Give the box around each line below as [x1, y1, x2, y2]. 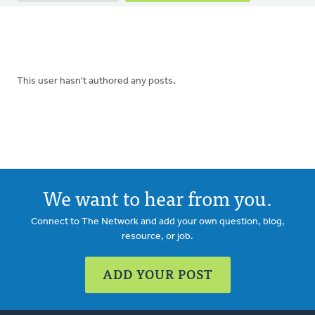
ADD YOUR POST [102, 263, 213, 284]
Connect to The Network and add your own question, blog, [30, 216, 285, 227]
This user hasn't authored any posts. [17, 75, 176, 86]
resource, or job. [122, 231, 193, 242]
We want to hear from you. [43, 181, 272, 214]
